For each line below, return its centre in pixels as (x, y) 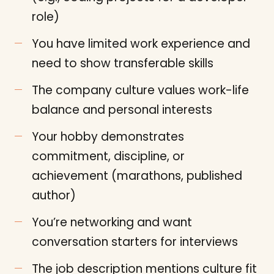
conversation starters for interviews (135, 242)
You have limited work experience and (141, 44)
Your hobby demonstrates (108, 137)
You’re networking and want (112, 222)
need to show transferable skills (123, 63)
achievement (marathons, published (137, 176)
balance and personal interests (122, 110)
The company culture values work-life (140, 90)
